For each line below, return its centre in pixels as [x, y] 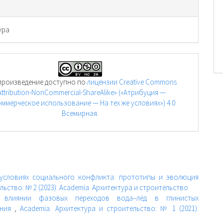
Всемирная [79, 113]
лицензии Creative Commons [132, 82]
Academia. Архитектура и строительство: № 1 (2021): [110, 208]
